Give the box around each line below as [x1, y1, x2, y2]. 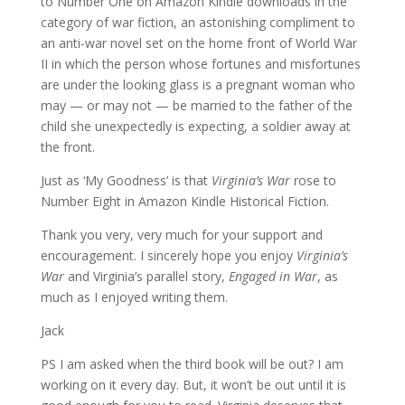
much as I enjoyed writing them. [40, 288, 228, 306]
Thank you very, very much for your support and [40, 226, 323, 243]
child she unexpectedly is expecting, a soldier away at [40, 118, 351, 135]
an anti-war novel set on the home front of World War [40, 34, 357, 52]
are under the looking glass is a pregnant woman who [40, 76, 355, 93]
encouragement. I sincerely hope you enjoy [40, 247, 297, 264]
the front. [40, 138, 95, 155]
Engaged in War [228, 268, 317, 285]
